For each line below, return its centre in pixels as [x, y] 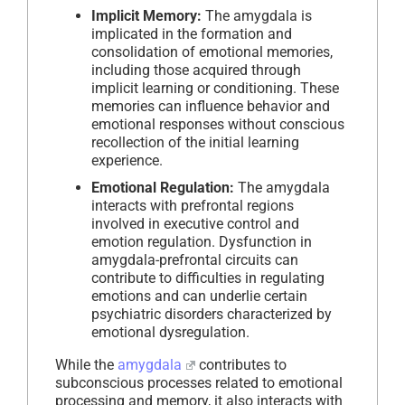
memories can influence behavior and [211, 106]
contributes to [240, 364]
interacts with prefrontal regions [193, 205]
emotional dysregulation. [170, 332]
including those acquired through [196, 70]
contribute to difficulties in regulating [208, 278]
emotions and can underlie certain [199, 296]
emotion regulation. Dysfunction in [202, 241]
